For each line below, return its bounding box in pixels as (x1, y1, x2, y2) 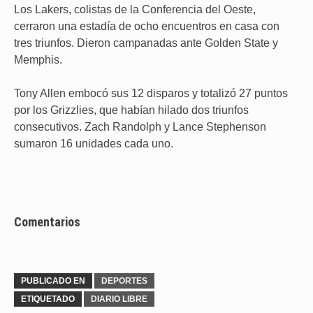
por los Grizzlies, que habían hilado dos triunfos (14, 104, 249, 116)
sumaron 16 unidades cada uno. (14, 138, 173, 150)
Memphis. (14, 54, 62, 66)
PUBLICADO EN (21, 276, 85, 286)
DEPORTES (101, 276, 147, 286)
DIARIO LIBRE (91, 294, 147, 304)
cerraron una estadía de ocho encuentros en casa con (14, 20, 279, 32)
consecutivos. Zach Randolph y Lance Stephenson (14, 121, 266, 133)
